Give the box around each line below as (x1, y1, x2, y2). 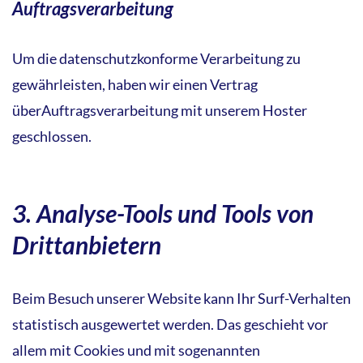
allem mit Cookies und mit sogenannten (12, 340, 260, 359)
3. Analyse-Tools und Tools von (12, 198, 314, 228)
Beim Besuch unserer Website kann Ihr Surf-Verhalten (12, 288, 351, 307)
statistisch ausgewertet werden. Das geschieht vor (12, 314, 328, 333)
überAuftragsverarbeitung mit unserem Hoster (12, 100, 307, 119)
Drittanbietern (12, 229, 161, 259)
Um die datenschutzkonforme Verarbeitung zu (12, 49, 301, 67)
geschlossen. (12, 126, 92, 145)
